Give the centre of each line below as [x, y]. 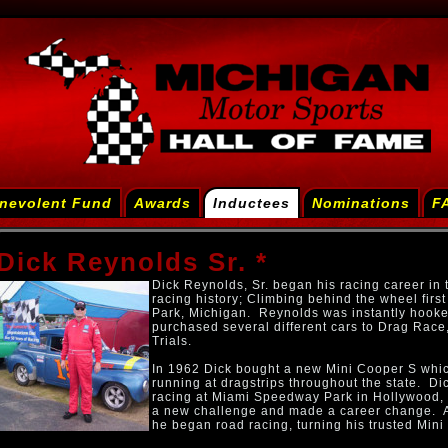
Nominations [360, 203]
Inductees [251, 203]
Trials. [172, 341]
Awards [162, 203]
